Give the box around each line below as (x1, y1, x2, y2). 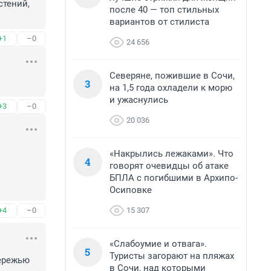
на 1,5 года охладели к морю (109, 82, 232, 93)
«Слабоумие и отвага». (109, 238, 207, 249)
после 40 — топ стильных (109, 4, 219, 15)
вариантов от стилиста (109, 16, 209, 27)
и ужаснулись (109, 94, 168, 105)
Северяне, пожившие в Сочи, (109, 70, 235, 81)
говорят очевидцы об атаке (109, 160, 229, 171)
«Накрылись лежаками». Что (109, 148, 233, 159)
